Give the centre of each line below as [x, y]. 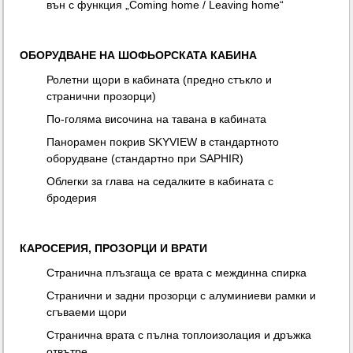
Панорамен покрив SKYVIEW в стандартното [163, 142]
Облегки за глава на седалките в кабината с [160, 182]
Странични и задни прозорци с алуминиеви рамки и [182, 296]
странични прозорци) [102, 97]
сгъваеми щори [87, 312]
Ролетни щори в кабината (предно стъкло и [160, 80]
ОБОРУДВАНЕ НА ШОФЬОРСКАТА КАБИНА [139, 56]
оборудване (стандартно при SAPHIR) [145, 159]
